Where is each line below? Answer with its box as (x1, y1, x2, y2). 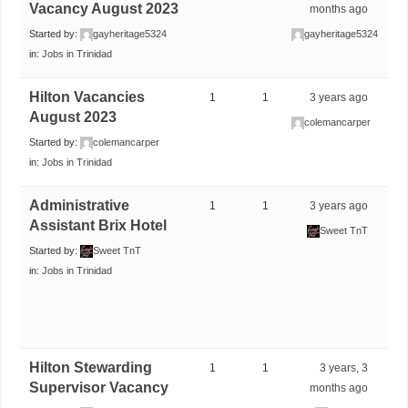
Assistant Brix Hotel (29, 217, 168, 233)
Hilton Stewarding (29, 359, 153, 375)
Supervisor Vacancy (29, 379, 169, 395)
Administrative (29, 197, 130, 213)
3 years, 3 (320, 361, 369, 374)
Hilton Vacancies (29, 88, 146, 105)
